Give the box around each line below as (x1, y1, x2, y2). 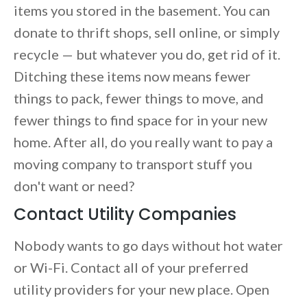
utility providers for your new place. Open (14, 281, 269, 298)
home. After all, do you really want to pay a (14, 134, 273, 151)
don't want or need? (14, 177, 137, 195)
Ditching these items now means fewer (14, 68, 251, 85)
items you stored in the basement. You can (14, 2, 270, 19)
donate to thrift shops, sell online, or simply (14, 24, 280, 41)
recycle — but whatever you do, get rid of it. (14, 46, 280, 63)
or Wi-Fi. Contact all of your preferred (14, 259, 249, 276)
